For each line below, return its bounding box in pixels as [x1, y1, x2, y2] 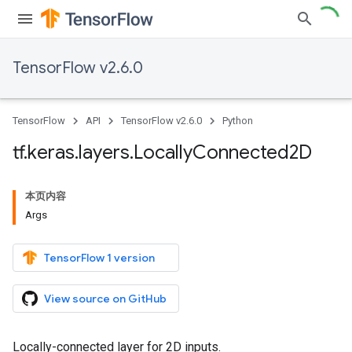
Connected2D [192, 141, 312, 164]
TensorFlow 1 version [44, 251, 155, 265]
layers [79, 141, 130, 164]
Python [222, 115, 253, 126]
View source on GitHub [44, 291, 167, 306]
